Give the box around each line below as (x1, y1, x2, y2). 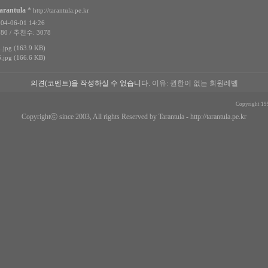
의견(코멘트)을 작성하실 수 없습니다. (30, 79, 150, 87)
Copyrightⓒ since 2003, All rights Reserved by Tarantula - (22, 112, 190, 121)
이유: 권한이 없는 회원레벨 (150, 79, 238, 87)
